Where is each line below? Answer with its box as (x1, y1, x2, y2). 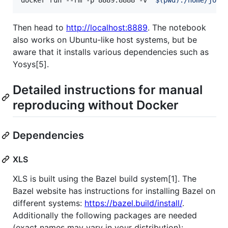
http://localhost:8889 (66, 22, 148, 33)
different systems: (13, 197, 84, 208)
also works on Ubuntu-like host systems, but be (13, 34, 197, 45)
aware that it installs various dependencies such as (13, 46, 209, 57)
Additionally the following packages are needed (13, 210, 197, 220)
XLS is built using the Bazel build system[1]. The (13, 173, 196, 184)
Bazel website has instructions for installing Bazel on (13, 185, 215, 196)
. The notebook (148, 22, 206, 33)
